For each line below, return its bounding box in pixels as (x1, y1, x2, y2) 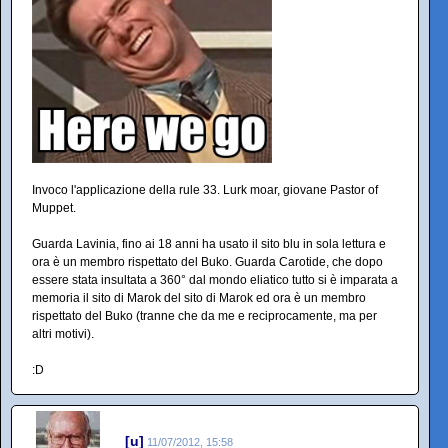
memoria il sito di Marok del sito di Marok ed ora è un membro (32, 291, 366, 305)
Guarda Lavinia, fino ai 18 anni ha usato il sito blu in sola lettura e (32, 237, 386, 251)
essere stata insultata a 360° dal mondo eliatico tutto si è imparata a (32, 273, 398, 287)
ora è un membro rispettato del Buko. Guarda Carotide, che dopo (32, 255, 383, 269)
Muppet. (32, 201, 76, 215)
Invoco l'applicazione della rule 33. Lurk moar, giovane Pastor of (32, 183, 378, 197)
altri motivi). (32, 327, 94, 341)
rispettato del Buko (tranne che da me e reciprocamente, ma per (32, 309, 377, 323)
